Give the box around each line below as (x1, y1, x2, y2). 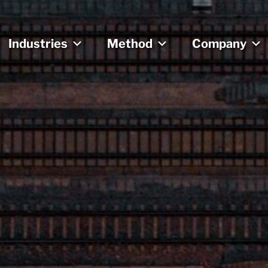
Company (192, 36, 246, 51)
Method (107, 36, 153, 51)
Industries (8, 36, 68, 51)
